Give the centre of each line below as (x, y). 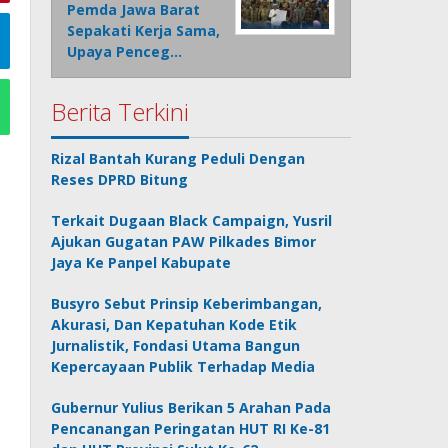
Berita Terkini (120, 112)
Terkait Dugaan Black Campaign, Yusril (192, 221)
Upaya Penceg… (125, 52)
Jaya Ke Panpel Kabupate (141, 263)
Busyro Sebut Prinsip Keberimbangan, (187, 304)
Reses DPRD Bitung (120, 180)
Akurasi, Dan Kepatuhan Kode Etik (174, 325)
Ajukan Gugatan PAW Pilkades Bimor (184, 242)
